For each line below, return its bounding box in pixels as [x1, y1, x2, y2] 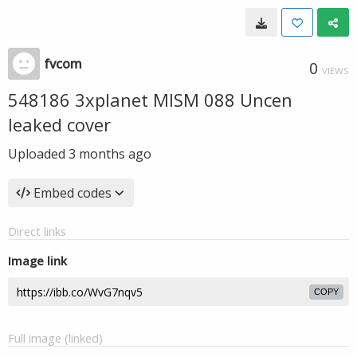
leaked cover [8, 112, 111, 136]
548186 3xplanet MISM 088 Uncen [8, 88, 292, 112]
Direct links [8, 223, 66, 239]
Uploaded [8, 145, 69, 163]
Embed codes [33, 184, 112, 202]
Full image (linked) [8, 330, 103, 346]
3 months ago [69, 145, 151, 163]
